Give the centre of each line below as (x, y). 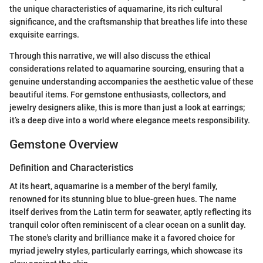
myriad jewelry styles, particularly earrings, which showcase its (126, 251)
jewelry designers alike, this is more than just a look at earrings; (127, 107)
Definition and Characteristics (71, 168)
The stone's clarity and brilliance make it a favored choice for (122, 238)
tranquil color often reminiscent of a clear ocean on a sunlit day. (128, 225)
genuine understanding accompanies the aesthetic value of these (131, 81)
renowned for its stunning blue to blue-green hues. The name (123, 199)
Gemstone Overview (64, 144)
